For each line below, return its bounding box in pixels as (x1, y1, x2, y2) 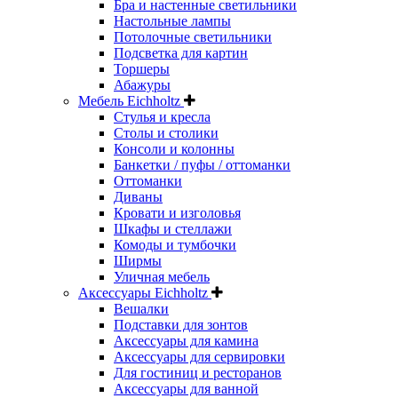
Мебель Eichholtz (78, 92, 184, 108)
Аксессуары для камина (114, 332, 259, 348)
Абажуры (114, 76, 171, 92)
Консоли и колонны (114, 140, 235, 156)
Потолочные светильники (114, 28, 272, 44)
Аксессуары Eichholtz (78, 284, 211, 300)
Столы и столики (114, 124, 219, 140)
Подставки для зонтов (114, 316, 248, 332)
